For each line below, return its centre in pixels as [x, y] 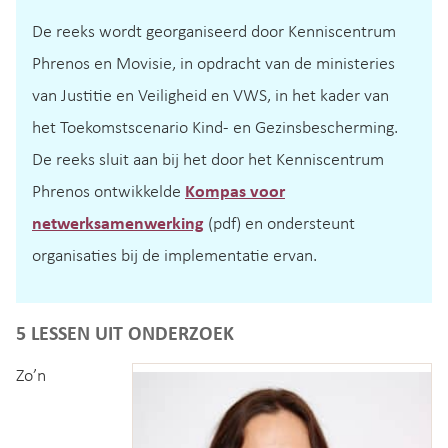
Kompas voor [235, 192]
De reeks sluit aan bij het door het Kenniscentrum [208, 160]
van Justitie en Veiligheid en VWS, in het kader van [210, 96]
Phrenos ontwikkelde [108, 192]
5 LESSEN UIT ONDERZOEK [127, 334]
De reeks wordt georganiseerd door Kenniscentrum [214, 32]
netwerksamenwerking [118, 224]
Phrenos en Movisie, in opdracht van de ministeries [213, 64]
